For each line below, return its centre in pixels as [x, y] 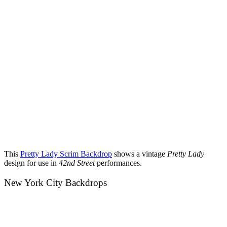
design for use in [31, 163]
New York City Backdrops [57, 183]
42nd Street [78, 163]
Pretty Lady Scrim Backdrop [66, 154]
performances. [120, 163]
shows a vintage [140, 154]
